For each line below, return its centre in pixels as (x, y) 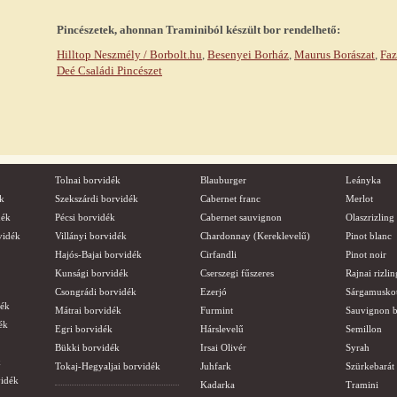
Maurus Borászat (335, 54)
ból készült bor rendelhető (272, 30)
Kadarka (218, 385)
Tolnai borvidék (88, 180)
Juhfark (216, 366)
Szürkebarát (370, 366)
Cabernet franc (230, 198)
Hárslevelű (222, 329)
